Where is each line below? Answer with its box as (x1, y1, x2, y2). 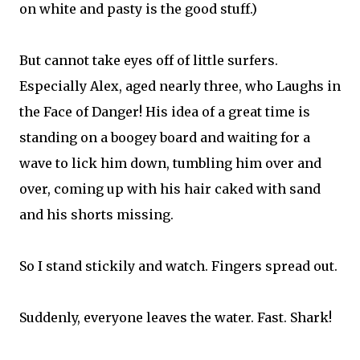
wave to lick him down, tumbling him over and (19, 155, 321, 171)
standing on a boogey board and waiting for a (19, 129, 310, 145)
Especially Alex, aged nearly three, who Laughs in (19, 78, 341, 94)
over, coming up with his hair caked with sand (19, 181, 321, 197)
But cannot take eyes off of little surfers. (19, 52, 278, 68)
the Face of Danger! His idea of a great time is (19, 104, 310, 120)
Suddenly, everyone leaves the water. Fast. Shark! (19, 309, 332, 325)
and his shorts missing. (19, 207, 174, 223)
